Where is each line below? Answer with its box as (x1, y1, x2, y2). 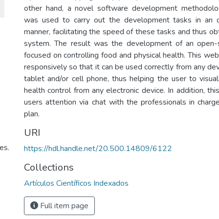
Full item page (38, 200, 88, 211)
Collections (24, 161, 74, 174)
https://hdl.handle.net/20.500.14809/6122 (24, 143, 172, 154)
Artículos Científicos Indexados (24, 178, 129, 189)
